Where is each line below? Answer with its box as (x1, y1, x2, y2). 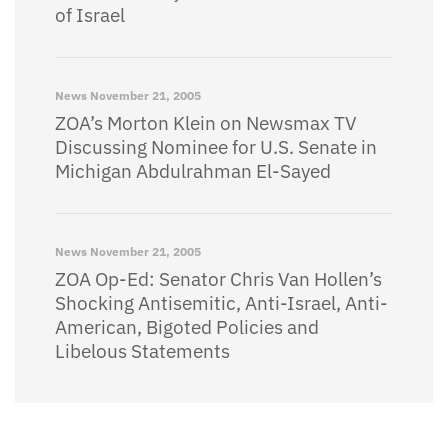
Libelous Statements (55, 339, 230, 363)
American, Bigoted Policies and (55, 315, 319, 339)
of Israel (55, 3, 125, 27)
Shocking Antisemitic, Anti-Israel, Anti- (55, 291, 388, 315)
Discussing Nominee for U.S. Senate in (55, 135, 377, 159)
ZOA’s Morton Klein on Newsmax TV (55, 111, 357, 135)
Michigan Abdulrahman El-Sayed (55, 159, 331, 183)
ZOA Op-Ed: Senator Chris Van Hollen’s (55, 267, 382, 291)
